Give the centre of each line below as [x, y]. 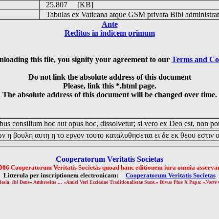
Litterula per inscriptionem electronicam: [65, 175]
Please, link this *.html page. [109, 86]
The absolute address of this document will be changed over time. [109, 95]
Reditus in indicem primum [109, 33]
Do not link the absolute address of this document [109, 77]
